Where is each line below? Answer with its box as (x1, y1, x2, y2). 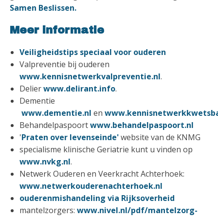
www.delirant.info (43, 83, 115, 94)
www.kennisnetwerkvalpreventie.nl (19, 71, 161, 82)
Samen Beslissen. (10, 2, 76, 13)
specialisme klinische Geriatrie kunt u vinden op (19, 144, 193, 155)
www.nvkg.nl (19, 156, 71, 167)
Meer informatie (10, 24, 104, 36)
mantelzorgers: (19, 204, 77, 216)
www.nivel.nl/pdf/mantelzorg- (77, 204, 198, 216)
